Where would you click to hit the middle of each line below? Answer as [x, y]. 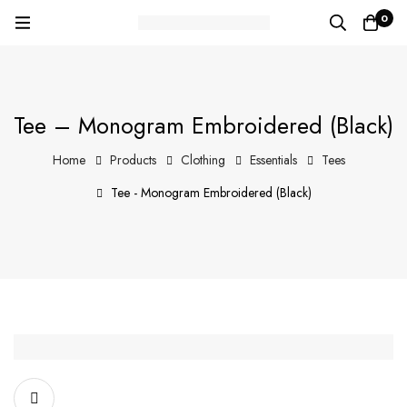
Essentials [273, 160]
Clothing [203, 160]
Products [133, 160]
